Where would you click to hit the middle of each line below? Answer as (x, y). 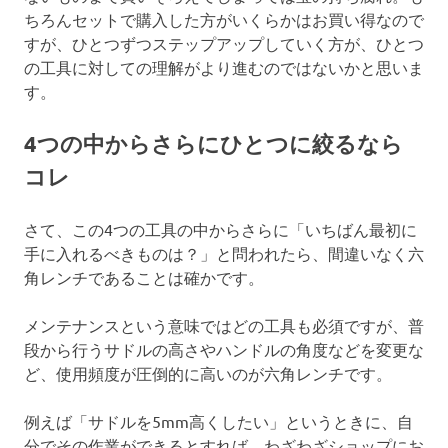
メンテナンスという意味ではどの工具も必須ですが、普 (224, 325)
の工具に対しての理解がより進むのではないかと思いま (224, 67)
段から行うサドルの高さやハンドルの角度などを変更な (224, 349)
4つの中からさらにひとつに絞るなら (213, 144)
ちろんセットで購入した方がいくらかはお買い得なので (224, 19)
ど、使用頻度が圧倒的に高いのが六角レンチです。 (208, 373)
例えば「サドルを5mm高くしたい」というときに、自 (218, 421)
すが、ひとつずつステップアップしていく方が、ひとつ (224, 43)
